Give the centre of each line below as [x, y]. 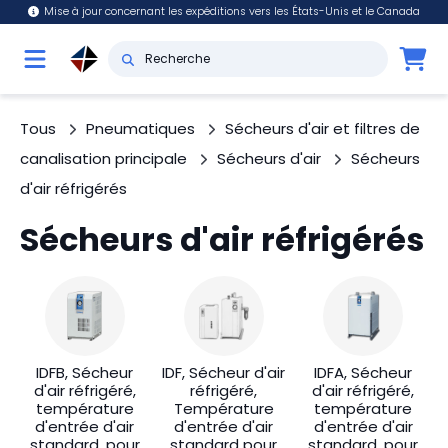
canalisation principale [103, 158]
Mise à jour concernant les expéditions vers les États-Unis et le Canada [232, 11]
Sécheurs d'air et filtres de [322, 128]
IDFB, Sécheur [85, 372]
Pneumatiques [140, 128]
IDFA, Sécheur [363, 372]
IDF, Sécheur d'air [224, 372]
